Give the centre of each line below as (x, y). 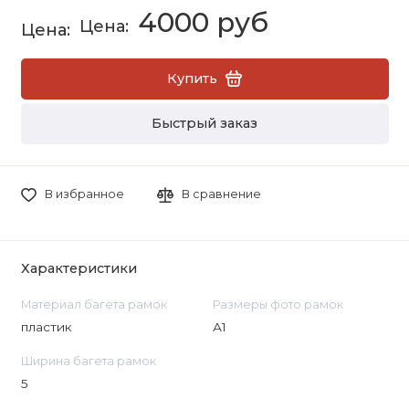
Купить (192, 78)
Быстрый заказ (204, 124)
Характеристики (79, 269)
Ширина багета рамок (88, 361)
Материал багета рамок (94, 304)
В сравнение (222, 194)
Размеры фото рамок (278, 304)
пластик (46, 326)
